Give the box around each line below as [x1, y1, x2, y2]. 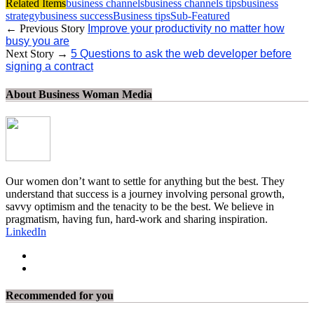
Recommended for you [6, 289, 114, 302]
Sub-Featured [170, 10, 230, 22]
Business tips [113, 10, 170, 22]
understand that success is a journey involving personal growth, [6, 187, 285, 200]
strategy [6, 10, 40, 22]
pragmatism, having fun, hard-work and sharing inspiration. [6, 212, 268, 225]
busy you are [6, 35, 69, 48]
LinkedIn [6, 225, 46, 238]
